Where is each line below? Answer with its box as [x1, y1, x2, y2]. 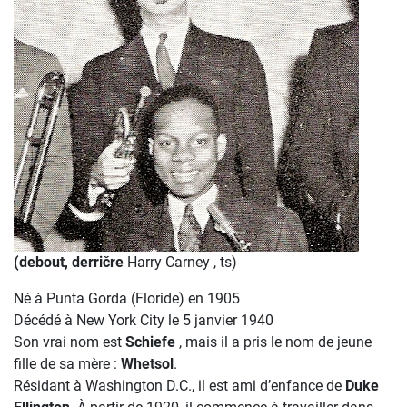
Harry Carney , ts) [127, 253, 237, 271]
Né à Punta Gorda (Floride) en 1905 [14, 290, 240, 307]
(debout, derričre [14, 253, 127, 271]
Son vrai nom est [14, 333, 125, 351]
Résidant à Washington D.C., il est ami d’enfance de [14, 377, 345, 394]
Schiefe [125, 333, 175, 351]
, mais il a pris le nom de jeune [175, 333, 372, 351]
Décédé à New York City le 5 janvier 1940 [14, 312, 273, 329]
